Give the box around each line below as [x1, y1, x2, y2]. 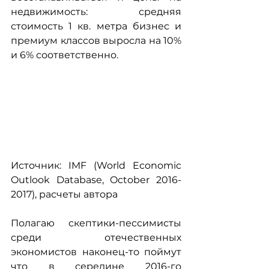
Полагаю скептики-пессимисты [11, 217, 181, 229]
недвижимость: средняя [11, 6, 181, 17]
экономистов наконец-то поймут [11, 246, 181, 258]
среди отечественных [11, 231, 181, 243]
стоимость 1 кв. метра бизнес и [11, 20, 181, 32]
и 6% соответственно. [11, 49, 118, 61]
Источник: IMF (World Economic [11, 159, 181, 171]
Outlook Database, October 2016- [11, 174, 181, 186]
